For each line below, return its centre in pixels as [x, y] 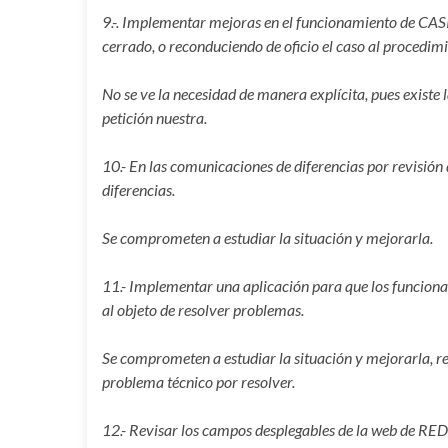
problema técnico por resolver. [198, 381]
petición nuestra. [154, 117]
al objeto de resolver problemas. [203, 309]
